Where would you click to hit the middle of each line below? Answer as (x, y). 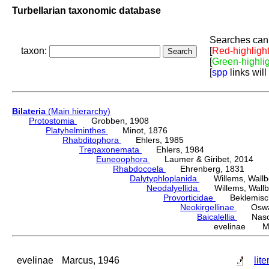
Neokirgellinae (208, 207)
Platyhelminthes (77, 131)
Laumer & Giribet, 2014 (202, 159)
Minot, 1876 (138, 131)
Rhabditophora (92, 140)
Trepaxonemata (110, 150)
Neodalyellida (173, 188)
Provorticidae (189, 198)
